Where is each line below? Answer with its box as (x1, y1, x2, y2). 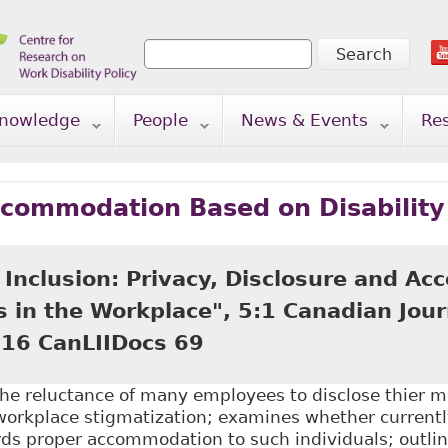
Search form (143, 60, 283, 83)
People (132, 110, 188, 130)
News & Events (240, 110, 368, 130)
